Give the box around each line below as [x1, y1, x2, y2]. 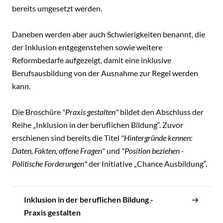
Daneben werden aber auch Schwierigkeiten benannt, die [12, 29, 205, 39]
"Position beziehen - [121, 146, 184, 155]
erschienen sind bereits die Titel [12, 133, 121, 142]
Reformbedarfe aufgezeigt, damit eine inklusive [12, 55, 171, 65]
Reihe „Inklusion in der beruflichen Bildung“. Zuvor [12, 120, 183, 129]
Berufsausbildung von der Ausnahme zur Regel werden [12, 68, 198, 78]
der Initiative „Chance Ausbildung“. [87, 159, 207, 168]
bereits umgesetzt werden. [12, 3, 102, 13]
